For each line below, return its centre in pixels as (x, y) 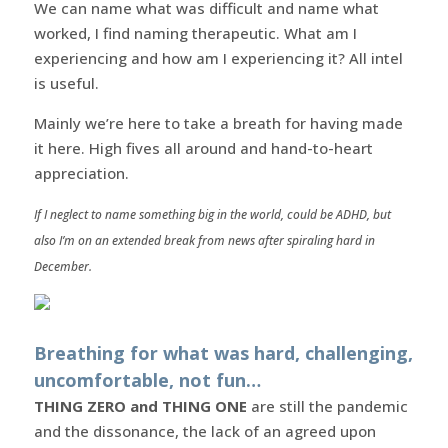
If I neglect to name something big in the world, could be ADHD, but (212, 214)
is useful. (66, 82)
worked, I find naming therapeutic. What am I (195, 32)
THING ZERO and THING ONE (140, 405)
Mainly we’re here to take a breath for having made (218, 122)
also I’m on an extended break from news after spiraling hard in (204, 240)
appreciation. (81, 172)
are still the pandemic (327, 405)
